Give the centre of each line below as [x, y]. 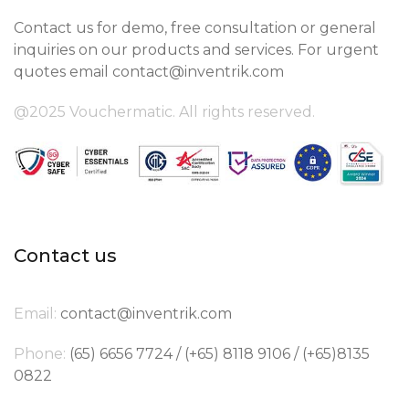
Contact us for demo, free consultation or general [195, 28]
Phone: [40, 353]
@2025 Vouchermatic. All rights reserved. [164, 112]
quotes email [63, 72]
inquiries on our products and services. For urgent [196, 50]
